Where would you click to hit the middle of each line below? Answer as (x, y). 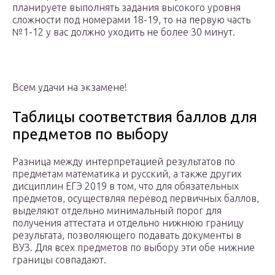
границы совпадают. (59, 260)
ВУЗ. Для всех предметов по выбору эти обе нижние (134, 248)
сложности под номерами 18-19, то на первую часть (131, 20)
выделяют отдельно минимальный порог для (117, 211)
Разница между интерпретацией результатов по (124, 162)
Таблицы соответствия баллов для (135, 117)
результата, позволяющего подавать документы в (127, 235)
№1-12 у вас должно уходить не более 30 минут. (124, 32)
